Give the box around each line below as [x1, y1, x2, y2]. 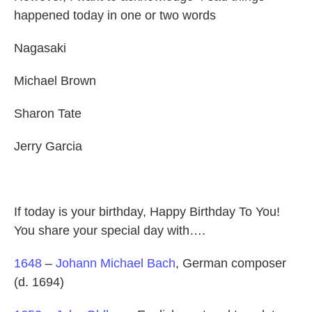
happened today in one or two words [14, 8, 216, 23]
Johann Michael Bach [56, 256, 175, 271]
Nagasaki [14, 41, 66, 56]
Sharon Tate [14, 107, 81, 121]
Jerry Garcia [14, 139, 82, 154]
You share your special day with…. [14, 224, 205, 238]
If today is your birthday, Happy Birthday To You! [14, 205, 280, 219]
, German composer [175, 256, 286, 271]
